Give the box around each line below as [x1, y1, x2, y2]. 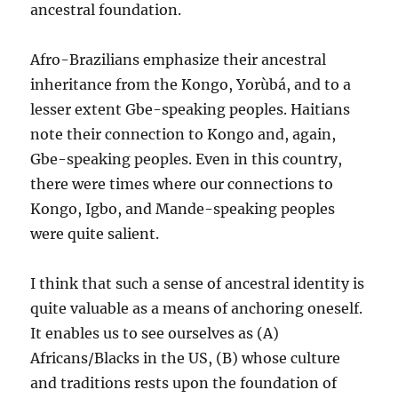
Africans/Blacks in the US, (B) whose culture [30, 349, 341, 367]
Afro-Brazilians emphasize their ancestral [30, 51, 327, 68]
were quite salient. [30, 225, 160, 243]
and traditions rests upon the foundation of [30, 374, 338, 392]
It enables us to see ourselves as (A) [30, 324, 280, 342]
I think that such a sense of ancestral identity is [30, 275, 365, 292]
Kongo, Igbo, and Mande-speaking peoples [30, 200, 336, 218]
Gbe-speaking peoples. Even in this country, [30, 150, 343, 168]
